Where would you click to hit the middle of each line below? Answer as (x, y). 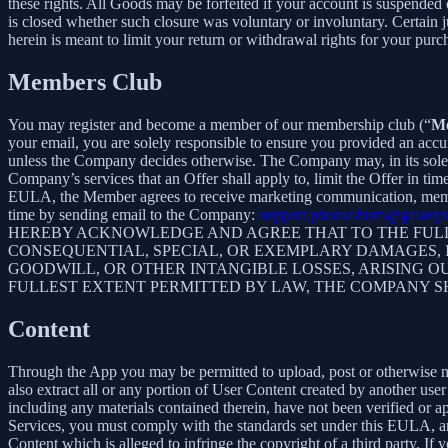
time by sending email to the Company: (133, 215)
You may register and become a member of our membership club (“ (219, 125)
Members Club (85, 82)
